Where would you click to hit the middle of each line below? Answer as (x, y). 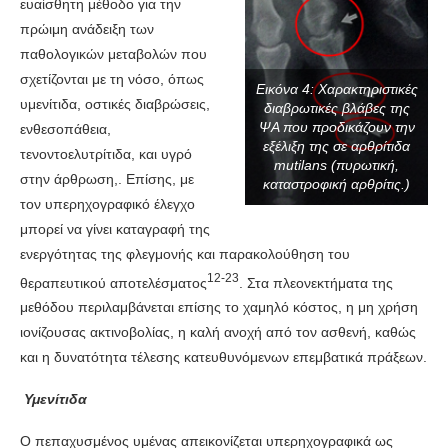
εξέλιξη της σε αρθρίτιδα (336, 146)
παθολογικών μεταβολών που (113, 53)
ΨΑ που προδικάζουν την (336, 127)
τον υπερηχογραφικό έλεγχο (107, 203)
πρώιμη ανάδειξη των (87, 28)
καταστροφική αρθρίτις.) (336, 184)
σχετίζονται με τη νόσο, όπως (112, 78)
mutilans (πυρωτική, (336, 165)
